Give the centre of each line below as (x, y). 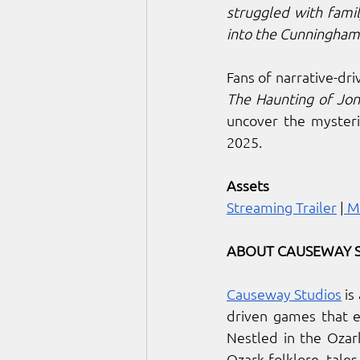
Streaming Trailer (282, 207)
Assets (248, 186)
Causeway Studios (284, 294)
